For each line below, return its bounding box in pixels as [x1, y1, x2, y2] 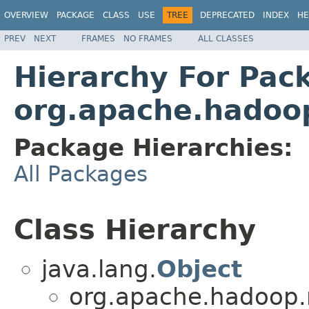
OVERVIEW [4, 10, 48, 20]
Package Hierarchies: [14, 133, 293, 161]
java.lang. [41, 255, 157, 283]
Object [157, 255, 242, 283]
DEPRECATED [200, 10, 255, 20]
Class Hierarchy [14, 213, 256, 246]
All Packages [14, 161, 148, 186]
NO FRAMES [123, 33, 172, 43]
